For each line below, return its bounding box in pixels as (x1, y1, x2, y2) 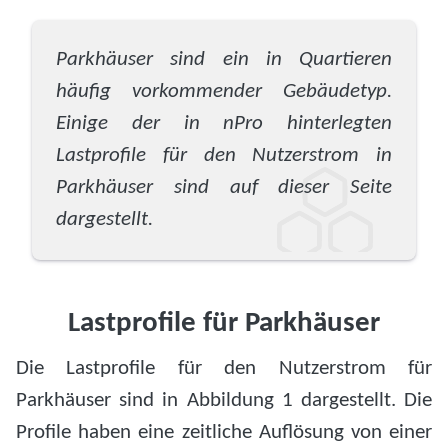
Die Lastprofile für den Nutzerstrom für (16, 357, 432, 379)
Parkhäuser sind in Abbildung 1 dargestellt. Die (16, 389, 432, 411)
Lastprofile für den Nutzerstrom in (56, 144, 392, 166)
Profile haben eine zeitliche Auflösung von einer (16, 421, 432, 443)
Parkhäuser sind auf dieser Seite (56, 176, 392, 198)
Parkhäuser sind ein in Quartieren (56, 48, 392, 70)
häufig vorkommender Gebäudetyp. (56, 80, 392, 102)
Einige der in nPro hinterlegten (56, 112, 392, 134)
